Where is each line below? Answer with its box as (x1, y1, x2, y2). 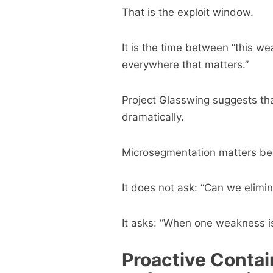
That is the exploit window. (121, 6, 253, 18)
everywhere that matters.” (121, 58, 249, 71)
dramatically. (121, 111, 184, 123)
